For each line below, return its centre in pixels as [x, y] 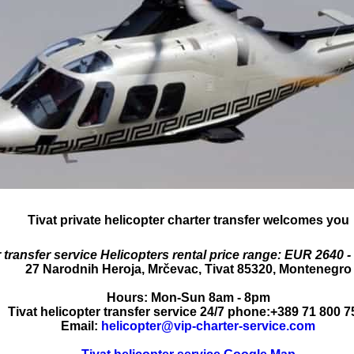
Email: [81, 326]
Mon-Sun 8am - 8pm [210, 298]
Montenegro [315, 269]
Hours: [128, 298]
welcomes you [304, 220]
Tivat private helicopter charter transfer [143, 220]
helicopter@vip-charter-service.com [208, 326]
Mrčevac [173, 269]
